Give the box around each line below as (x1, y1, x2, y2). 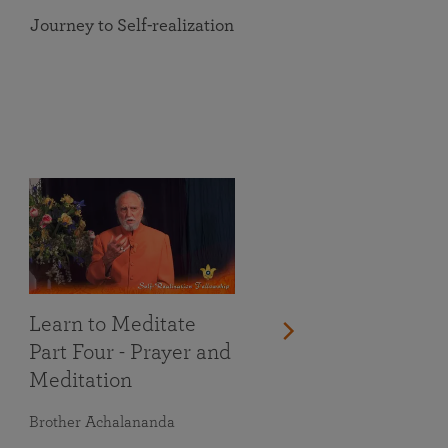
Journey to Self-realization (30, 17, 234, 35)
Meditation (29, 368, 132, 391)
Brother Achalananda (29, 413, 175, 430)
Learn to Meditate (29, 312, 196, 335)
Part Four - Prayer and (29, 340, 231, 363)
